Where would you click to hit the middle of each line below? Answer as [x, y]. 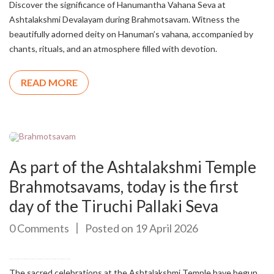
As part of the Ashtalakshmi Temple [133, 167]
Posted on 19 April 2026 [142, 228]
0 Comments [39, 228]
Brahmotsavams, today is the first [124, 186]
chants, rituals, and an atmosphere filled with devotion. [113, 49]
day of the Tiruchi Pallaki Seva [114, 206]
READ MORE [49, 83]
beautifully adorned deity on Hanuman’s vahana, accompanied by [131, 34]
